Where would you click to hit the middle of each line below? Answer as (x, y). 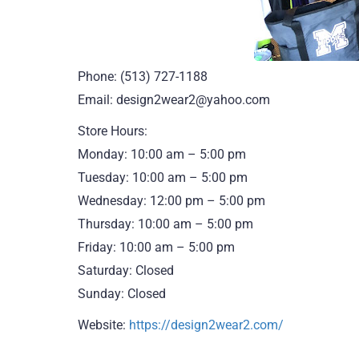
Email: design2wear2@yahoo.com (174, 100)
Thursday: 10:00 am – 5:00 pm (165, 224)
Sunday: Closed (122, 294)
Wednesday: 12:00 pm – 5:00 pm (171, 201)
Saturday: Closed (126, 270)
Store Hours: (113, 131)
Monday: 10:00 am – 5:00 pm (162, 154)
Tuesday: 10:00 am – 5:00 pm (163, 177)
